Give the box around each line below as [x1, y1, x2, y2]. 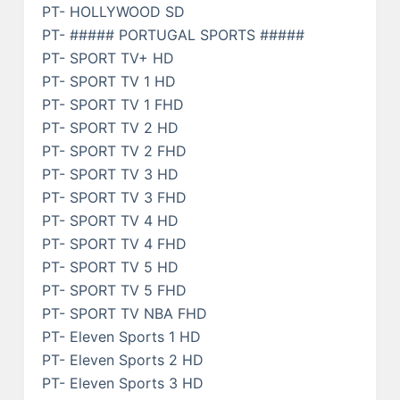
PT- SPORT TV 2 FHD [41, 141, 187, 160]
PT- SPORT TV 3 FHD [41, 187, 187, 206]
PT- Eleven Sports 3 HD [41, 373, 204, 392]
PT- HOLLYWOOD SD [41, 2, 185, 21]
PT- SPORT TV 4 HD [41, 211, 179, 229]
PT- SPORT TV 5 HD [41, 257, 179, 276]
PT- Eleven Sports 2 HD [41, 350, 204, 369]
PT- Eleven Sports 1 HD [41, 327, 201, 346]
